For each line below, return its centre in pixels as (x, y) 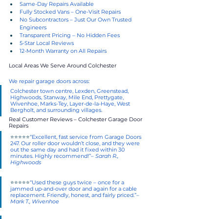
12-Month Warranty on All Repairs (63, 51)
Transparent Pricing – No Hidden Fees (70, 35)
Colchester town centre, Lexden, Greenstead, (70, 91)
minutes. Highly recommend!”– (53, 156)
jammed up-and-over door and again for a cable (74, 188)
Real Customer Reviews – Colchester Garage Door (76, 119)
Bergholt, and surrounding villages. (56, 110)
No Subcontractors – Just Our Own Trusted (76, 19)
